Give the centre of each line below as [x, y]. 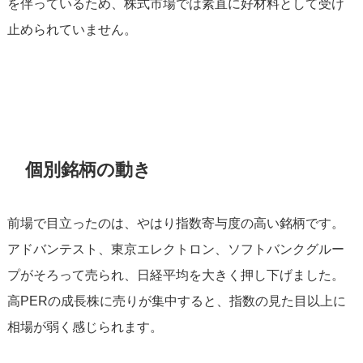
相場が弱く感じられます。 [85, 327]
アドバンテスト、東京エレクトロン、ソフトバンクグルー [175, 249]
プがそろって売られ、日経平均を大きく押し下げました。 [175, 275]
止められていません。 [72, 29]
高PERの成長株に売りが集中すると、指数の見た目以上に [176, 301]
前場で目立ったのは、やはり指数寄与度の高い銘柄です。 [175, 223]
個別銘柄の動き [89, 169]
